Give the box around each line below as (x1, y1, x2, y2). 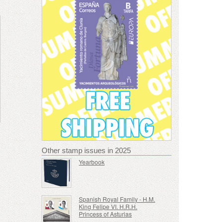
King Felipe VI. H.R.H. (79, 202, 138, 211)
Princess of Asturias (79, 210, 132, 219)
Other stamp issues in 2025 (41, 146, 131, 155)
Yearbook (79, 157, 105, 166)
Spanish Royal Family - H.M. (79, 195, 156, 204)
